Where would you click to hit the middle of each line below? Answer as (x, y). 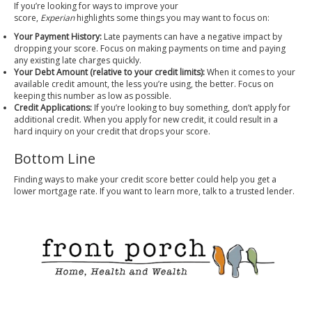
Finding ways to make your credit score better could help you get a (145, 179)
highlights (95, 18)
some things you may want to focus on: (192, 18)
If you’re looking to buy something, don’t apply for (191, 108)
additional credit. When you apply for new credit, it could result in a (146, 119)
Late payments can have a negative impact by (192, 37)
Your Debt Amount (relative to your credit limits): (109, 72)
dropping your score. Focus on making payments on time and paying (150, 48)
